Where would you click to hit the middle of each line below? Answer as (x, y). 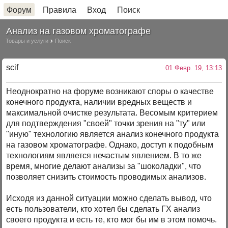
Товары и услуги (27, 40)
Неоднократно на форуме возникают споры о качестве (110, 92)
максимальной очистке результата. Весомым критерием (112, 113)
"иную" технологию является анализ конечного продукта (113, 134)
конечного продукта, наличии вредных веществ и (99, 102)
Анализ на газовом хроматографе (79, 31)
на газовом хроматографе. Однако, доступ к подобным (110, 145)
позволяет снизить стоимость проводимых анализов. (106, 177)
